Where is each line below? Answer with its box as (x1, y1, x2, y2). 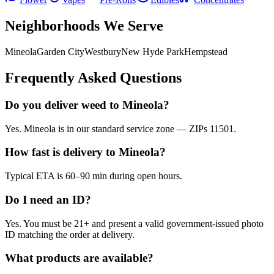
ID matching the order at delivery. (5, 229, 135, 240)
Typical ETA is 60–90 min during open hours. (5, 171, 182, 182)
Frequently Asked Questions (5, 70, 182, 86)
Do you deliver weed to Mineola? (5, 98, 169, 111)
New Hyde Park (121, 46, 184, 57)
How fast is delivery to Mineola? (5, 146, 166, 159)
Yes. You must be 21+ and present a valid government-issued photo (5, 218, 264, 229)
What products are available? (5, 251, 154, 265)
